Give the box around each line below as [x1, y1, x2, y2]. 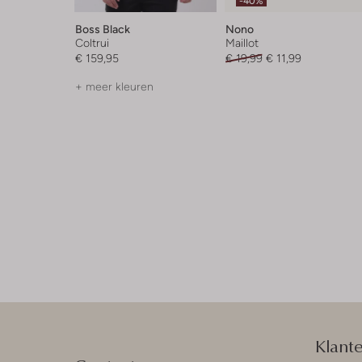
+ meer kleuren [75, 79, 154, 93]
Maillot [225, 36, 259, 49]
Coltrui [75, 36, 109, 49]
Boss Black [75, 22, 130, 36]
